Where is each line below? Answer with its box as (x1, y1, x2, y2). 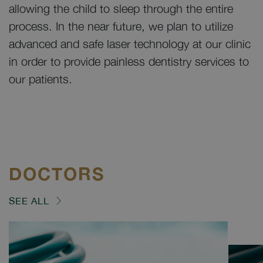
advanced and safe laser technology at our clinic (9, 37, 251, 50)
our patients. (9, 72, 72, 86)
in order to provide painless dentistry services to (9, 55, 249, 68)
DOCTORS (9, 163, 104, 184)
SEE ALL (9, 195, 49, 206)
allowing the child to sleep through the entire (9, 2, 233, 15)
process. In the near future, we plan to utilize (9, 19, 233, 33)
